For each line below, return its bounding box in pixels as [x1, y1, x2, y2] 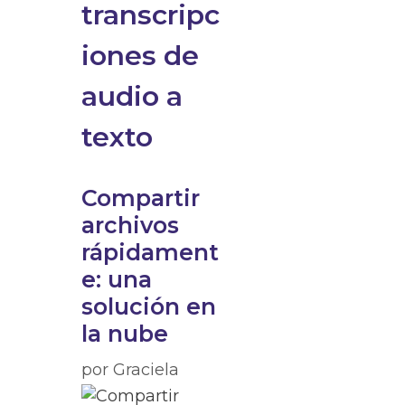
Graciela [113, 360, 179, 380]
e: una [81, 266, 152, 293]
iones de [81, 39, 199, 72]
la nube [81, 320, 168, 347]
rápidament [81, 239, 219, 266]
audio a [81, 80, 183, 113]
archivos [81, 212, 179, 239]
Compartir [81, 184, 200, 212]
